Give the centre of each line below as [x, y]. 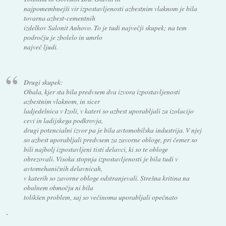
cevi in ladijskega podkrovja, [63, 121]
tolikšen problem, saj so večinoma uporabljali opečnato [100, 197]
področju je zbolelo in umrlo [63, 37]
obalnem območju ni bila [58, 188]
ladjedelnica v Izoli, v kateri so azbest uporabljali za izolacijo [108, 111]
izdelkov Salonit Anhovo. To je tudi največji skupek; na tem [105, 27]
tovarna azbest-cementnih [59, 18]
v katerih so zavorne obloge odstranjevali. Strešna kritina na [106, 178]
